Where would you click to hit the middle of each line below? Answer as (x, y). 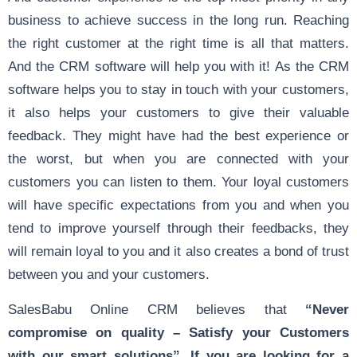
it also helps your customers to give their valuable (178, 112)
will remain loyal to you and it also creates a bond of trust (178, 251)
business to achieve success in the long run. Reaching (178, 20)
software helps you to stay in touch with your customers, (178, 89)
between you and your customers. (109, 274)
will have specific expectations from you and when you (178, 204)
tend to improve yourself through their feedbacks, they (178, 228)
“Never (327, 309)
